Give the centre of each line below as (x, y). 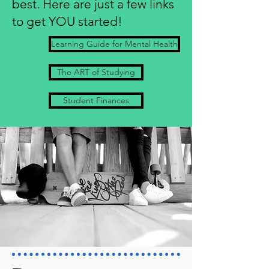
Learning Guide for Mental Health (114, 44)
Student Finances (96, 100)
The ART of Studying (96, 72)
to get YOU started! (67, 21)
